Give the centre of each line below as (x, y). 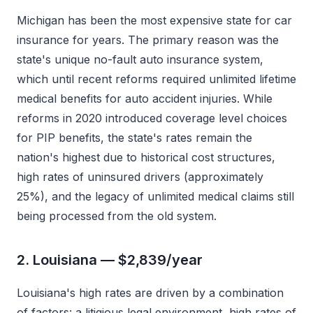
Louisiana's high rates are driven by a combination (150, 293)
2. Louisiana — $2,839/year (110, 260)
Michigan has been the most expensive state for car (154, 20)
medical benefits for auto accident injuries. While (145, 99)
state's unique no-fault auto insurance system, (140, 59)
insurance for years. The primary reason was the (148, 40)
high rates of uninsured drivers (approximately (140, 177)
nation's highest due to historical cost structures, (146, 157)
